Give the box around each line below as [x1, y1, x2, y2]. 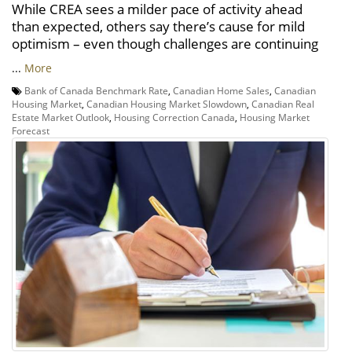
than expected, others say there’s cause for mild [12, 17, 305, 36]
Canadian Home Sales [173, 84, 269, 97]
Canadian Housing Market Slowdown [86, 97, 247, 111]
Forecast [12, 124, 49, 137]
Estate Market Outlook [12, 111, 109, 124]
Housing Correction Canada [114, 111, 235, 124]
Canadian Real [251, 97, 314, 111]
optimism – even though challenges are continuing [12, 35, 318, 53]
